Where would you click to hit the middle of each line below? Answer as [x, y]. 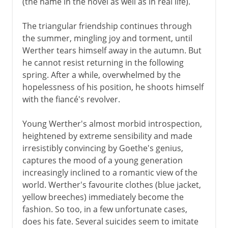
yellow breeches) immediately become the [103, 197]
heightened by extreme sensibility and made [107, 136]
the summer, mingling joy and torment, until [107, 38]
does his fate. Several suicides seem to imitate [110, 221]
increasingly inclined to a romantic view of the [110, 172]
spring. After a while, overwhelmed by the [101, 75]
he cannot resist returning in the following [103, 62]
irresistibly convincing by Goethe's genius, [103, 148]
